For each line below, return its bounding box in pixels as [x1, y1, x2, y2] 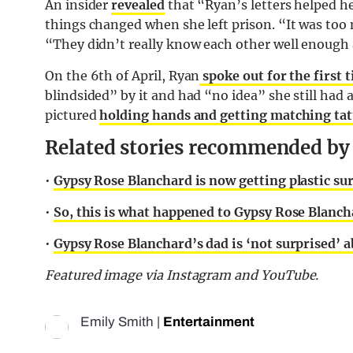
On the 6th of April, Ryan [45, 67, 200, 84]
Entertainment [163, 314, 255, 329]
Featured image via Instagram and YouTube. [45, 266, 322, 283]
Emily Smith [80, 314, 154, 329]
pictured [45, 106, 100, 123]
